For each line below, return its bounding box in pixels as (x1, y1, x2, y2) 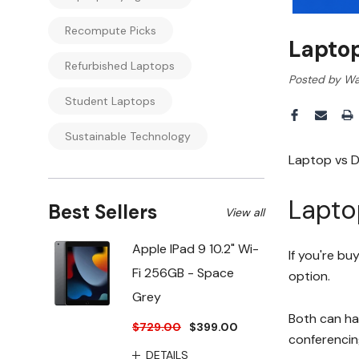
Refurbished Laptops (65, 58, 175, 73)
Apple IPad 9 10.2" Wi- (132, 240, 259, 257)
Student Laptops (65, 94, 155, 108)
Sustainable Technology (65, 129, 191, 143)
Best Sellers (48, 200, 157, 224)
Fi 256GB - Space (132, 264, 234, 281)
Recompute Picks (65, 23, 156, 38)
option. (288, 267, 330, 284)
